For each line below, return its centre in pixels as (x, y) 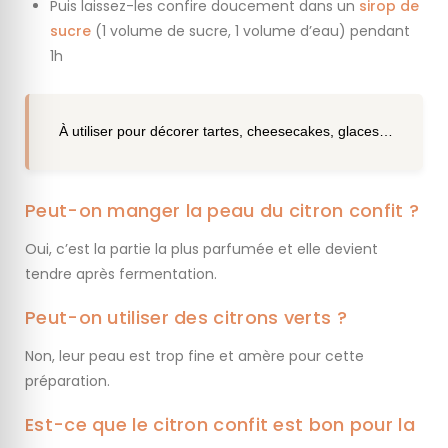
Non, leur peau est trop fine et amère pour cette (194, 355)
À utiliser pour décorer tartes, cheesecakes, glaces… (226, 131)
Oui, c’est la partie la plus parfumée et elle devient (201, 248)
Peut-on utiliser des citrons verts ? (186, 317)
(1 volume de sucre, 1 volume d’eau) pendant (250, 30)
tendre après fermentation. (121, 273)
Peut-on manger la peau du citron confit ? (222, 210)
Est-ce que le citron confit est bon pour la (220, 424)
